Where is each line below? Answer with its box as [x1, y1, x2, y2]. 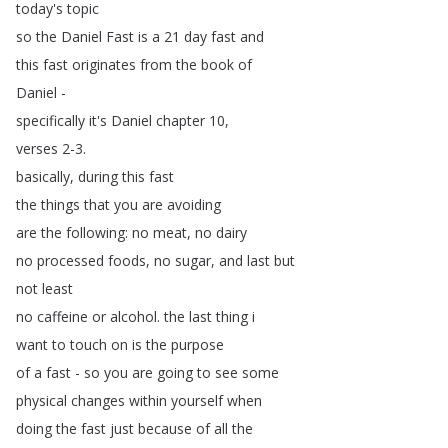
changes [71, 391, 125, 410]
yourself [171, 391, 223, 410]
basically [16, 167, 70, 186]
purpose [171, 335, 224, 354]
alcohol [110, 307, 157, 326]
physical [16, 391, 67, 410]
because [138, 419, 192, 438]
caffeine [37, 307, 88, 326]
